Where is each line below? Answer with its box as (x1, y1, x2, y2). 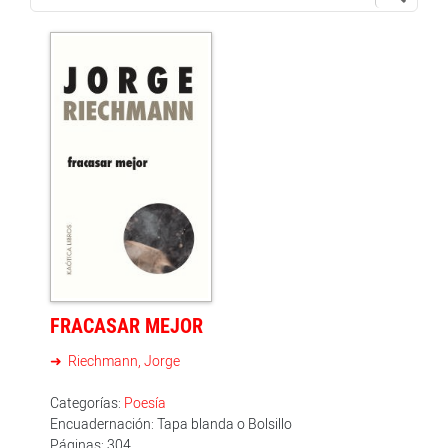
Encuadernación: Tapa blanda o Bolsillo (50, 413, 292, 433)
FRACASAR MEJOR (50, 311, 203, 339)
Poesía (124, 392, 166, 412)
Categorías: (50, 392, 124, 412)
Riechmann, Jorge (65, 350, 180, 370)
